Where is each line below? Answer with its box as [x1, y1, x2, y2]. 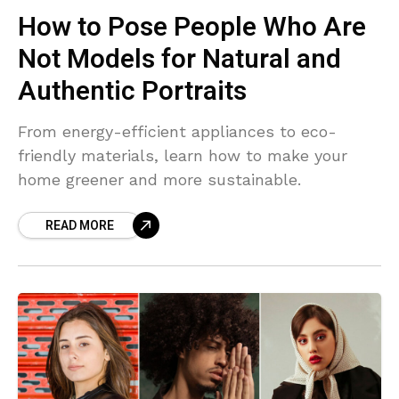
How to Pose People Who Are [18, 7, 366, 47]
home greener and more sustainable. [18, 169, 301, 189]
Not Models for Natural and [18, 39, 341, 79]
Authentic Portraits [18, 71, 247, 111]
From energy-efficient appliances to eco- [18, 121, 337, 141]
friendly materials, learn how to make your [18, 145, 347, 165]
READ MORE [45, 216, 114, 235]
